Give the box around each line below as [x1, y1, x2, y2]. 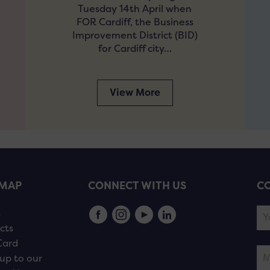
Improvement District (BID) [72, 28, 198, 42]
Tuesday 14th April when [78, 2, 192, 15]
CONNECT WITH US [87, 178, 186, 193]
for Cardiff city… [98, 42, 172, 55]
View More [109, 86, 160, 99]
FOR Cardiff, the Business [76, 15, 193, 28]
